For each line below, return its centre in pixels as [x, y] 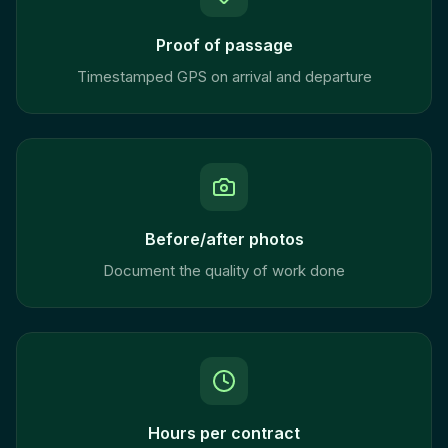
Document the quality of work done [224, 270]
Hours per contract [224, 433]
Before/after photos [224, 239]
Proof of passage [224, 45]
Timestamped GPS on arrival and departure [224, 76]
